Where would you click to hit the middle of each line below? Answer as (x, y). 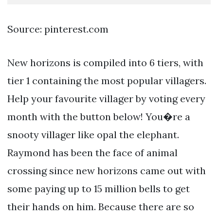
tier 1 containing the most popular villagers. (107, 81)
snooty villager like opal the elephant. (93, 135)
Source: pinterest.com (58, 29)
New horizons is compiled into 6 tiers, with (105, 63)
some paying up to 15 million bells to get (99, 189)
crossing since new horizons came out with (107, 171)
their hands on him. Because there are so (101, 207)
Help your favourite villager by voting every (106, 99)
